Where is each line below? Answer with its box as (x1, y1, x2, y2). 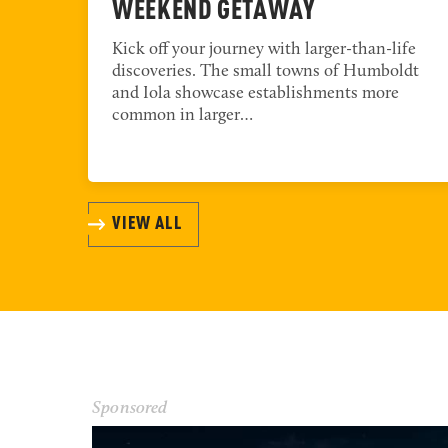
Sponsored (92, 398, 168, 418)
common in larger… (112, 106, 253, 124)
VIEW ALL (112, 214, 182, 233)
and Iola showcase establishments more (112, 84, 399, 102)
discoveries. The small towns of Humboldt (112, 62, 419, 80)
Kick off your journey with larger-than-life (112, 40, 416, 58)
